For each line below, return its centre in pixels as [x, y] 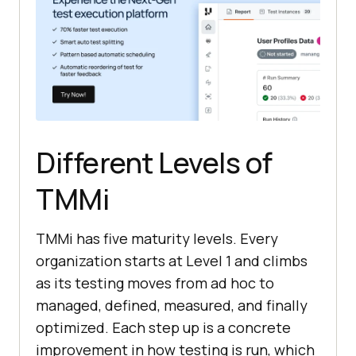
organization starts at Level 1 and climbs [172, 261]
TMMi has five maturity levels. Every [157, 239]
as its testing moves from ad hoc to [155, 283]
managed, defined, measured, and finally [172, 306]
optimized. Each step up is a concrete [163, 328]
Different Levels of [154, 163]
